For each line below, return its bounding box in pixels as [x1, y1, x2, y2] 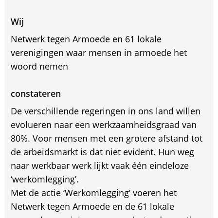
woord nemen [10, 60, 68, 72]
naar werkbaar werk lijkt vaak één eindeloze [10, 159, 189, 171]
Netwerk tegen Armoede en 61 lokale [10, 33, 162, 45]
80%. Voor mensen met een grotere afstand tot [10, 132, 202, 144]
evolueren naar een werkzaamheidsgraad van [10, 118, 197, 130]
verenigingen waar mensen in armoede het [10, 46, 187, 58]
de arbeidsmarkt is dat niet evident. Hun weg [10, 145, 194, 158]
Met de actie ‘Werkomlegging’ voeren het [10, 186, 177, 199]
